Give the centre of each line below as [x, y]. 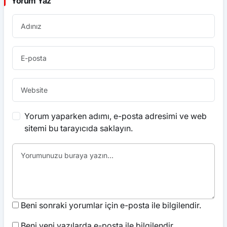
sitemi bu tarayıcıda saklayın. [79, 128]
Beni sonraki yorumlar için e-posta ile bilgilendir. [111, 205]
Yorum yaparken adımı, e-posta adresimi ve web [116, 116]
